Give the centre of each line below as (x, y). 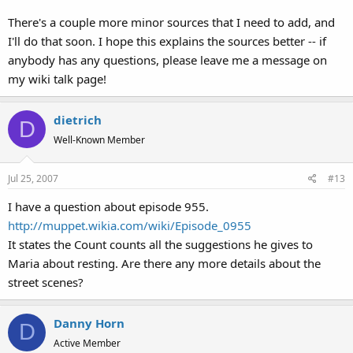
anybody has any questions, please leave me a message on (167, 60)
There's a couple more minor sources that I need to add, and (171, 22)
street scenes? (46, 282)
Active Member (87, 343)
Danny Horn (89, 323)
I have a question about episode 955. (108, 206)
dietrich (78, 120)
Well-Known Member (99, 140)
